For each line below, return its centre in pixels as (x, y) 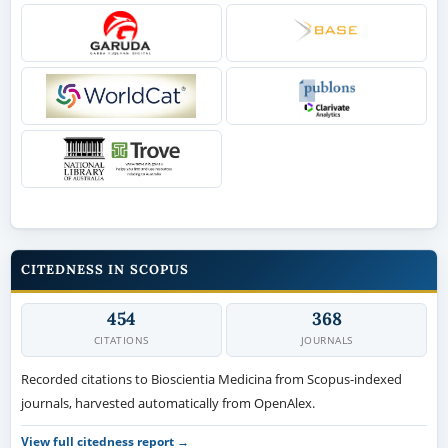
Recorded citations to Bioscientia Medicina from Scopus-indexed (211, 378)
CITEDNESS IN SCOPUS (104, 269)
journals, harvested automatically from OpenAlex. (167, 402)
